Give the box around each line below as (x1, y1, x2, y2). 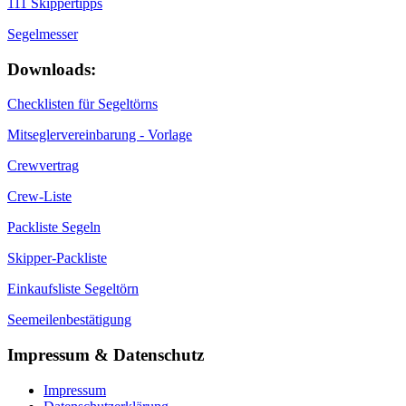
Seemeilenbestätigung (7, 312, 131, 328)
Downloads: (7, 59, 96, 79)
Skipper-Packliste (7, 250, 107, 266)
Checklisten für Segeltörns (7, 96, 158, 112)
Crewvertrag (7, 158, 79, 174)
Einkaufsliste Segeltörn (7, 281, 139, 297)
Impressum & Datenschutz (7, 344, 204, 364)
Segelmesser (7, 25, 78, 42)
